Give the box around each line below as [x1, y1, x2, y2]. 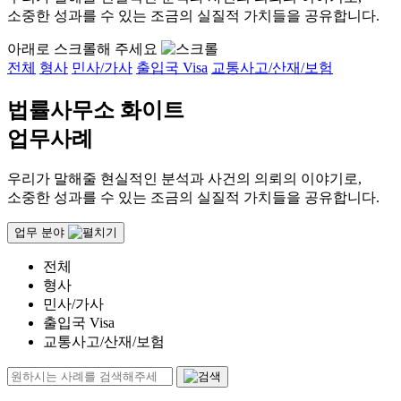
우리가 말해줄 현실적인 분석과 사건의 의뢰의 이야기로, [7, 171, 362, 187]
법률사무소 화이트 [7, 98, 184, 122]
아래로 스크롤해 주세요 [7, 40, 161, 56]
